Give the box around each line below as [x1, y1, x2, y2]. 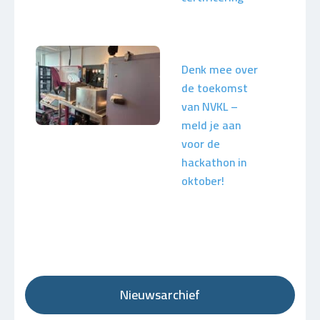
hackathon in [181, 151, 246, 173]
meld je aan [181, 114, 241, 136]
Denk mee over [181, 59, 258, 80]
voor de [181, 133, 220, 154]
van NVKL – [181, 96, 238, 117]
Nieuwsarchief [120, 283, 200, 306]
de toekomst [181, 77, 248, 99]
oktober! [181, 170, 224, 191]
